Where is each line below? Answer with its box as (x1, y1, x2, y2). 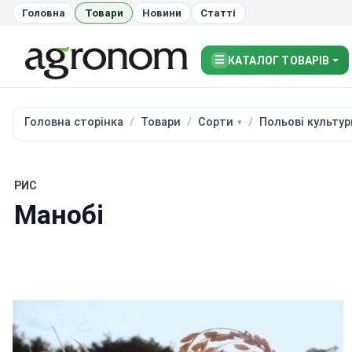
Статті (200, 6, 236, 19)
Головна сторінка (24, 115, 123, 129)
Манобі (13, 199, 104, 230)
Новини (141, 6, 181, 19)
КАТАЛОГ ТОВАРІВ (228, 53, 330, 67)
